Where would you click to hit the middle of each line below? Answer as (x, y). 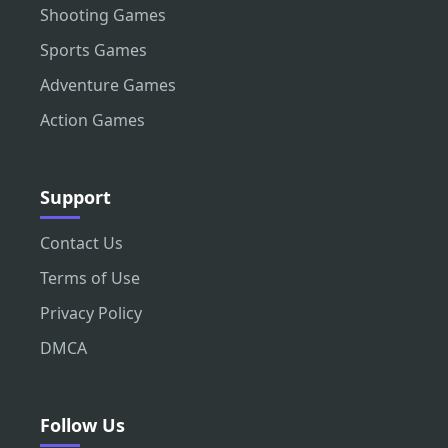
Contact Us (81, 242)
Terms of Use (90, 277)
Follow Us (82, 424)
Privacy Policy (91, 312)
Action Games (92, 119)
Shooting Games (103, 14)
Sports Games (93, 49)
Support (75, 196)
